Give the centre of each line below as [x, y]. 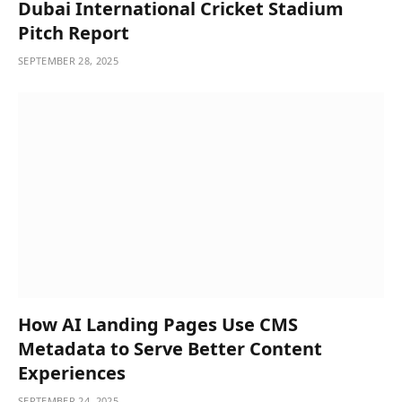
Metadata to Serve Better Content [170, 349]
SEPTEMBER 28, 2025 [68, 60]
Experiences [72, 373]
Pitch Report [74, 32]
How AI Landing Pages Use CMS [158, 325]
